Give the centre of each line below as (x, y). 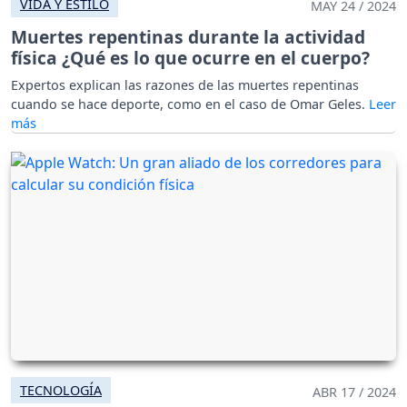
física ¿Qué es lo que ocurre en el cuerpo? (190, 58)
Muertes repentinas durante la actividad (188, 37)
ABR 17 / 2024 (354, 392)
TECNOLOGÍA (61, 391)
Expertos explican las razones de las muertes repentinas (185, 85)
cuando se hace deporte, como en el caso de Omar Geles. (190, 104)
